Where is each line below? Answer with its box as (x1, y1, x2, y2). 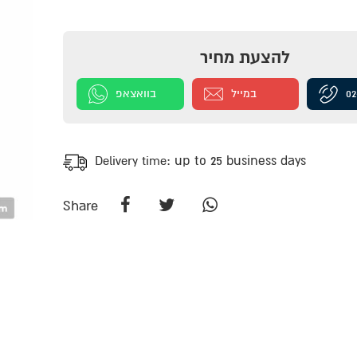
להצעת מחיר (200, 47, 291, 69)
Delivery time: (94, 153, 175, 170)
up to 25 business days (174, 153, 306, 170)
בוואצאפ (116, 86, 157, 100)
